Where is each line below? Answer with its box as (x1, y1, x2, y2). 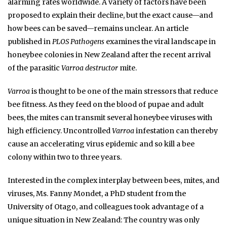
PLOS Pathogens (52, 36, 104, 46)
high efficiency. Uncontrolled (8, 126, 112, 135)
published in (8, 36, 52, 46)
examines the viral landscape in (104, 36, 216, 46)
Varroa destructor (61, 63, 118, 72)
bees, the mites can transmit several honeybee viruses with (8, 112, 212, 122)
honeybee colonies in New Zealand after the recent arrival (8, 50, 211, 59)
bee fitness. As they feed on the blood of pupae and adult (8, 99, 204, 109)
